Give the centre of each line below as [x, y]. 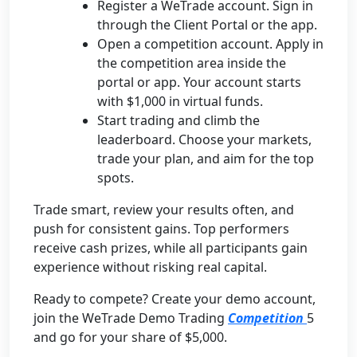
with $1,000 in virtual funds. [180, 101]
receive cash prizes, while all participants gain [171, 248]
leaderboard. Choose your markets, [204, 139]
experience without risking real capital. [150, 267]
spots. [116, 178]
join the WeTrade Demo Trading [131, 318]
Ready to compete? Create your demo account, [175, 299]
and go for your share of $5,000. [130, 337]
